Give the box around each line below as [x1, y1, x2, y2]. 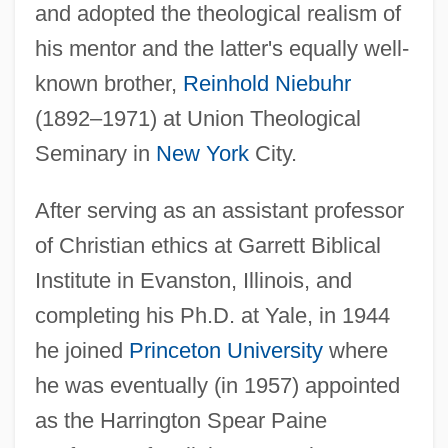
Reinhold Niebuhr [182, 71, 351, 97]
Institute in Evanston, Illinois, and [34, 268, 352, 294]
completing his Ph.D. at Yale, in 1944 [34, 303, 390, 329]
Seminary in [34, 141, 156, 167]
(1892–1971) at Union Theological [34, 106, 361, 132]
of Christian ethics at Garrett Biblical [34, 233, 381, 259]
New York [155, 141, 249, 167]
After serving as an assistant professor [34, 198, 404, 224]
